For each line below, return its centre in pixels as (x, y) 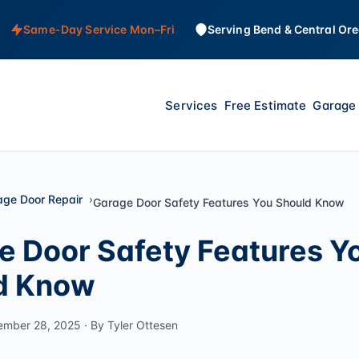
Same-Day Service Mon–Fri (99, 29)
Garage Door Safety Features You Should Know (219, 203)
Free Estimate (265, 105)
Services (192, 105)
